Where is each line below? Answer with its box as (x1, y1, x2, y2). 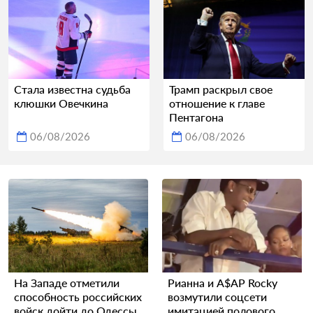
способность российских (14, 289, 142, 303)
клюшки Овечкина (14, 96, 108, 110)
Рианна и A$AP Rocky (168, 275, 277, 289)
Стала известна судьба (14, 82, 131, 96)
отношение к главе (169, 96, 265, 110)
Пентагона (169, 110, 224, 124)
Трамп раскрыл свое (169, 82, 272, 96)
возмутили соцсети (168, 289, 267, 303)
